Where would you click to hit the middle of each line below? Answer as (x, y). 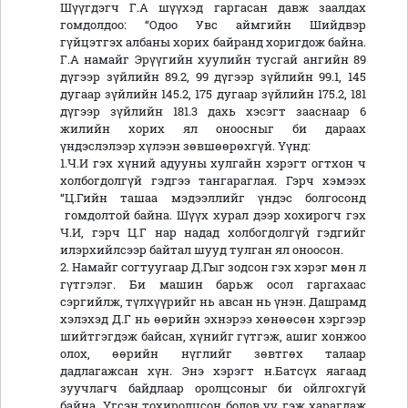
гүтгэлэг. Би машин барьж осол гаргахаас (213, 285)
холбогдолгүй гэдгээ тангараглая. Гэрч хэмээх (213, 181)
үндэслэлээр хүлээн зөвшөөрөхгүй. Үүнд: (187, 146)
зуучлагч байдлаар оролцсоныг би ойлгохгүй (213, 388)
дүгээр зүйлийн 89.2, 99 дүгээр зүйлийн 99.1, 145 (213, 77)
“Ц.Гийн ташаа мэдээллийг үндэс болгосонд (213, 198)
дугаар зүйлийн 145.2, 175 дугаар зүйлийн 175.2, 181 (213, 94)
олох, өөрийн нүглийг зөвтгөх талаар (213, 354)
